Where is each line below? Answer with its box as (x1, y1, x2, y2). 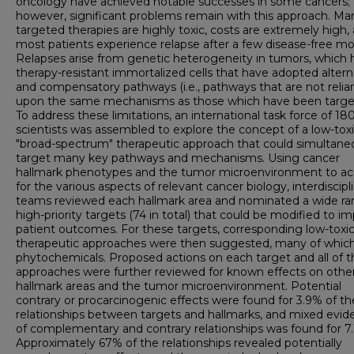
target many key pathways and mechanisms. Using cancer (16, 151, 340, 166)
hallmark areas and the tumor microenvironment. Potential (16, 279, 341, 294)
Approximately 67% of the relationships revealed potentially (16, 336, 342, 351)
